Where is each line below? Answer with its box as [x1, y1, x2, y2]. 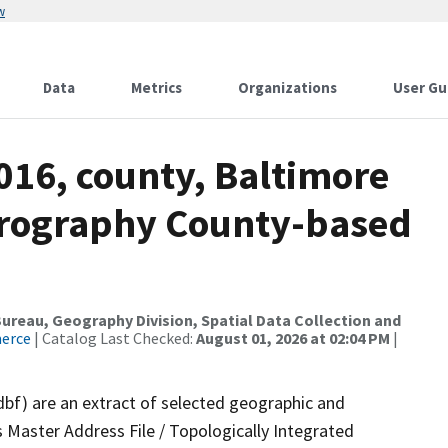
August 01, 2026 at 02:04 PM [196, 328, 390, 348]
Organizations [238, 78, 337, 97]
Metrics [131, 78, 182, 97]
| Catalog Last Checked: [31, 328, 196, 348]
